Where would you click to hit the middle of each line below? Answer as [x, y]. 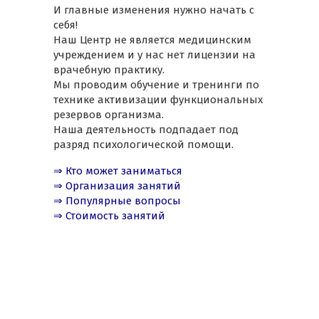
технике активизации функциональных [158, 100]
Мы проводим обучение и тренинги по [156, 85]
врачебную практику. [109, 70]
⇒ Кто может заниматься [117, 171]
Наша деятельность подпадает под [146, 130]
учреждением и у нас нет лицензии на [154, 55]
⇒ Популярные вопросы [117, 201]
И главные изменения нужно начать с [153, 10]
